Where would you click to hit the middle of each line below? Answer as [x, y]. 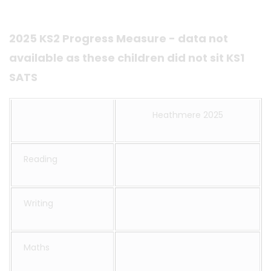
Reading [41, 159]
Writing [38, 203]
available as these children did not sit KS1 [127, 58]
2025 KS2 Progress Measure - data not [119, 38]
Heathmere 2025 [188, 115]
